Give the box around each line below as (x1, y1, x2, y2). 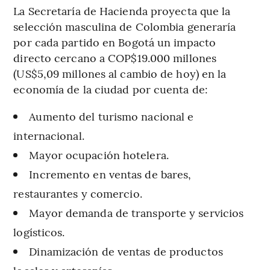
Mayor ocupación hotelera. (29, 147, 169, 163)
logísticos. (13, 224, 65, 240)
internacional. (13, 128, 84, 143)
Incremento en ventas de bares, (29, 166, 192, 182)
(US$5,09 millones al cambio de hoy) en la (13, 66, 227, 81)
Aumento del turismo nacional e (29, 108, 194, 124)
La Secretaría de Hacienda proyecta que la (13, 3, 231, 19)
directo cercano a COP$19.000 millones (13, 50, 217, 66)
